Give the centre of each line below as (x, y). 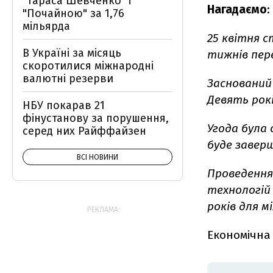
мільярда (46, 26)
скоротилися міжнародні (88, 66)
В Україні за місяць (72, 53)
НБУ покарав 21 (64, 105)
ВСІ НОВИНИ (97, 157)
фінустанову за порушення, (96, 118)
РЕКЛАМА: (104, 210)
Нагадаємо (237, 9)
